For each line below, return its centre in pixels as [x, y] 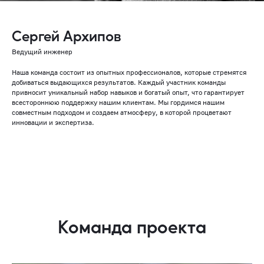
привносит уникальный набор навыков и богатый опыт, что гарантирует [128, 93]
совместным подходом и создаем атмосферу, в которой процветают [122, 113]
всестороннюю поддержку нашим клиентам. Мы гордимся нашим [118, 103]
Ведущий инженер [42, 52]
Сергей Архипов [67, 36]
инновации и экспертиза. [53, 123]
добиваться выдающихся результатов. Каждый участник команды [119, 82]
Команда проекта [132, 227]
